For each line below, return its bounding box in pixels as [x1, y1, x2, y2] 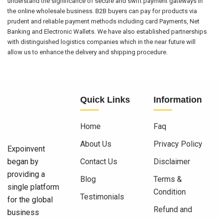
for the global [7, 195, 53, 205]
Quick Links [80, 95, 131, 105]
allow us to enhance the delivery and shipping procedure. [7, 48, 168, 56]
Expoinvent [7, 144, 45, 154]
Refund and [153, 205, 192, 215]
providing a [7, 170, 45, 179]
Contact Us [80, 157, 118, 167]
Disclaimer [153, 157, 190, 167]
